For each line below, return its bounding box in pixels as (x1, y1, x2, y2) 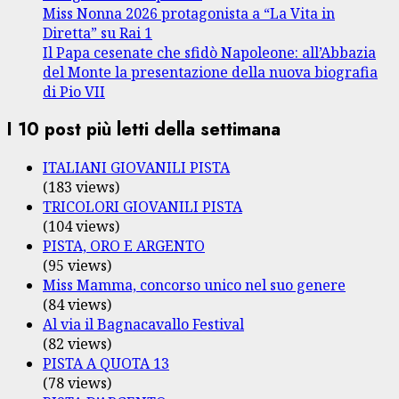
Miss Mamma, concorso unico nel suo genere (43, 274, 346, 295)
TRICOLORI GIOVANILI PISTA (43, 196, 242, 216)
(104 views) (43, 216, 119, 236)
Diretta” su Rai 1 (43, 23, 152, 44)
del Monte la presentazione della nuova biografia (43, 62, 378, 83)
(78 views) (43, 372, 111, 393)
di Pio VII (43, 82, 105, 102)
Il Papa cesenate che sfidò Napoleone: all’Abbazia (43, 43, 376, 63)
